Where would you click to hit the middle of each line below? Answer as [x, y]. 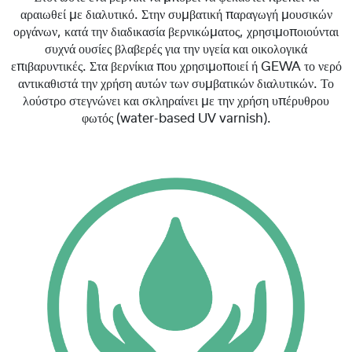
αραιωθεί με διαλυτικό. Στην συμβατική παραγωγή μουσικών [176, 15]
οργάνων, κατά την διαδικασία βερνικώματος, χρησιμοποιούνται [176, 33]
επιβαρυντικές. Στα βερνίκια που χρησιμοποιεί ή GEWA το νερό [176, 67]
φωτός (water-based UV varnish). [176, 119]
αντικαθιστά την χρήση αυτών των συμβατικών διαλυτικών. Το [176, 84]
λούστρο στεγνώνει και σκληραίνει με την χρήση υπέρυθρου [176, 102]
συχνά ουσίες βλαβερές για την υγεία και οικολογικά [176, 50]
